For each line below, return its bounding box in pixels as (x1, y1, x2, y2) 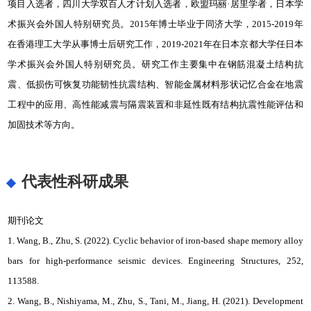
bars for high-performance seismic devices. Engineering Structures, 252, (8, 255, 303, 266)
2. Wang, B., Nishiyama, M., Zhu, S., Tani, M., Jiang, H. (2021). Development (8, 296, 303, 306)
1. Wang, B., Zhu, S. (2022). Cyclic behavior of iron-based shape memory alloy (8, 235, 303, 246)
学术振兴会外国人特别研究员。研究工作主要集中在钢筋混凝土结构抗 (8, 59, 303, 69)
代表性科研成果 (22, 173, 129, 190)
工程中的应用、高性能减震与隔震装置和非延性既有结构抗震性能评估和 (8, 99, 303, 110)
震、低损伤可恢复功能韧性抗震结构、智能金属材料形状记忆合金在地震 (8, 79, 303, 90)
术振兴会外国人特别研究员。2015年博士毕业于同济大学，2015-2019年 (8, 19, 303, 29)
